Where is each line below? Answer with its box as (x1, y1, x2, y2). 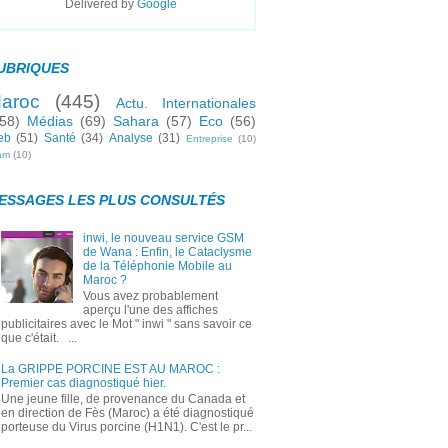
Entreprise (185, 133, 233, 145)
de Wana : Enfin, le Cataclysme (82, 244, 252, 259)
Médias (27, 113, 73, 130)
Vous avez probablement (82, 289, 218, 304)
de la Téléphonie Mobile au (82, 258, 232, 273)
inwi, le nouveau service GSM (82, 230, 244, 245)
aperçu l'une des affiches (82, 303, 218, 318)
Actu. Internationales (115, 95, 257, 112)
